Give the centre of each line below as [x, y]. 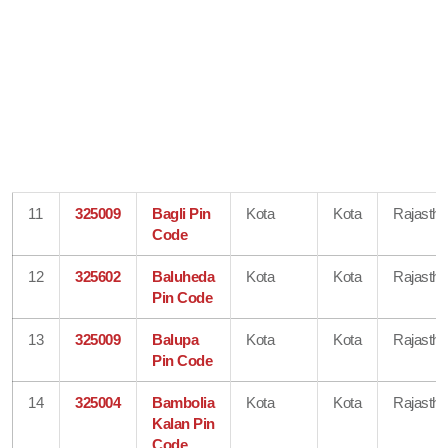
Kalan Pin [183, 423]
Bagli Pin [181, 213]
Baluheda [183, 276]
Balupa [175, 339]
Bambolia [183, 402]
